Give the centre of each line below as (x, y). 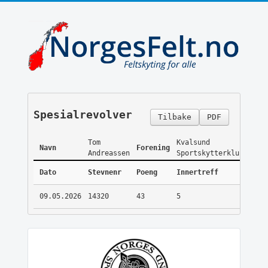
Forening (153, 148)
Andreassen (109, 153)
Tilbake (174, 117)
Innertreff (197, 173)
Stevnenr (104, 173)
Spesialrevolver (83, 115)
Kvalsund (193, 143)
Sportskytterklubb (212, 153)
